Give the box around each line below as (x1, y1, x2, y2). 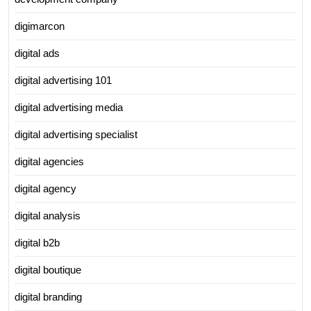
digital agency (15, 182, 76, 194)
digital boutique (15, 263, 81, 276)
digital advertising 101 (15, 74, 112, 86)
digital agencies (15, 155, 84, 167)
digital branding (15, 290, 82, 303)
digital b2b (15, 236, 60, 249)
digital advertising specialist (15, 128, 137, 140)
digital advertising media (15, 101, 123, 113)
